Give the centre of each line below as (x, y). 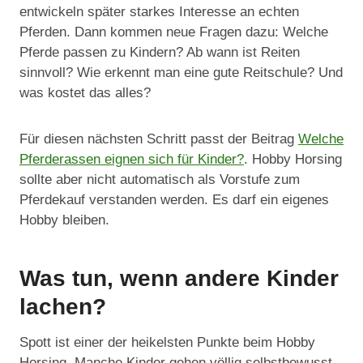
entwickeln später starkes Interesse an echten (159, 12)
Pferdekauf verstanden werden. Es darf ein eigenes (174, 200)
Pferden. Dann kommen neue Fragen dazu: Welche (174, 32)
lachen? (63, 307)
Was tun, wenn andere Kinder (179, 279)
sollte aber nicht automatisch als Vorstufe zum (160, 180)
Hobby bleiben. (64, 220)
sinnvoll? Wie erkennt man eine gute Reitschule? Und (181, 73)
